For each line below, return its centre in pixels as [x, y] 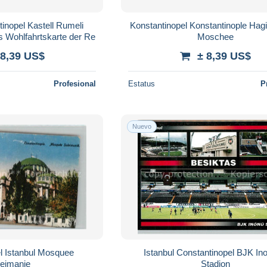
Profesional [75, 83]
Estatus [142, 83]
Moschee [215, 36]
